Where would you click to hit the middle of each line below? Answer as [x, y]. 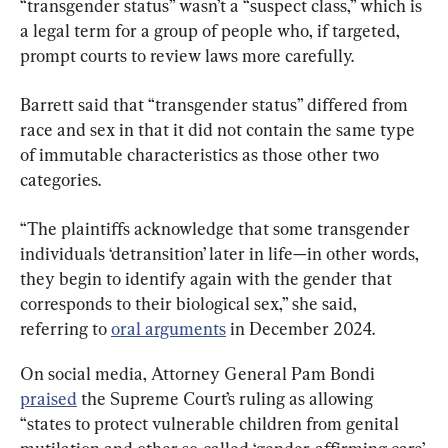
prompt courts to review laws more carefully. [187, 55]
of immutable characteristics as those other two [201, 154]
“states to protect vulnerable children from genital [211, 423]
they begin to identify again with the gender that [208, 278]
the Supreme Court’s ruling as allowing [227, 398]
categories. [60, 179]
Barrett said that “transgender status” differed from [216, 104]
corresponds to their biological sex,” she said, [190, 303]
